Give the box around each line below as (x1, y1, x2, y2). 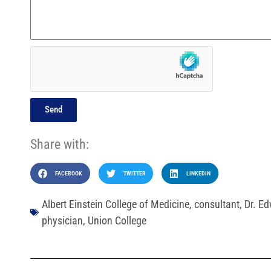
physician (42, 214, 83, 227)
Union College (88, 214, 146, 227)
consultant (194, 198, 240, 211)
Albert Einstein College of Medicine (42, 198, 189, 211)
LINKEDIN (186, 170, 211, 177)
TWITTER (123, 170, 145, 177)
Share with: (30, 136, 89, 152)
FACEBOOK (54, 170, 82, 177)
